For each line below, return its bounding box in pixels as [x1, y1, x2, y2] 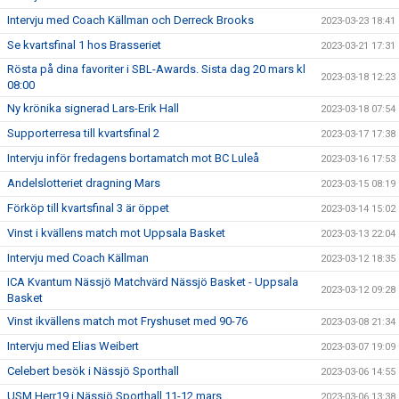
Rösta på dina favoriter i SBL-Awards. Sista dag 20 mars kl [7, 62, 305, 77]
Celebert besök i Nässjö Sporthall [7, 364, 179, 379]
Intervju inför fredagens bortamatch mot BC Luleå [7, 151, 259, 166]
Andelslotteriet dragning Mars [7, 176, 160, 191]
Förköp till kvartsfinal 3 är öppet [7, 201, 169, 216]
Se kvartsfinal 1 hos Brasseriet [7, 38, 161, 53]
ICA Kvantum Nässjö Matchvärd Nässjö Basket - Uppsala [7, 275, 298, 289]
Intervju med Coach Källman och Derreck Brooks [7, 13, 254, 28]
